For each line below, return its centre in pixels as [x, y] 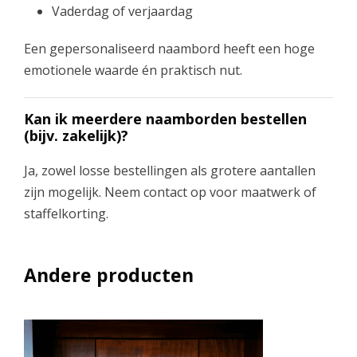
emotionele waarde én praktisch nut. [133, 70]
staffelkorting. [66, 213]
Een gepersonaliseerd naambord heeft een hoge [169, 48]
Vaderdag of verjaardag [122, 11]
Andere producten [109, 275]
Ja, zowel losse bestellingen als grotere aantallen [170, 170]
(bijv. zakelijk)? [76, 135]
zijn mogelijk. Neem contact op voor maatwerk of [170, 192]
